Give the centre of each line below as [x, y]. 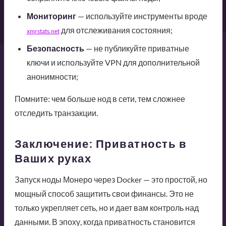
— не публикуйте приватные [136, 48]
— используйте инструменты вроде [142, 16]
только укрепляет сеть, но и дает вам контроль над [106, 208]
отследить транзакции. [56, 113]
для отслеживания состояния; [116, 30]
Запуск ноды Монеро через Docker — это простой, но [111, 180]
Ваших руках [53, 158]
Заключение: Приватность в [100, 144]
